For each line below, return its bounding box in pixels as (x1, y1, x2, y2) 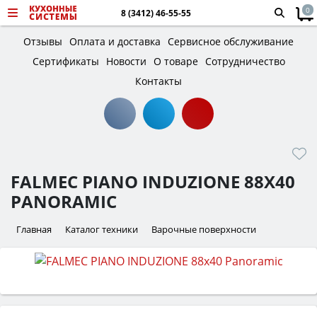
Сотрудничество (204, 54, 285, 68)
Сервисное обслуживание (168, 35, 294, 48)
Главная (16, 223, 52, 236)
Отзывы (23, 35, 62, 48)
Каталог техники (65, 223, 138, 236)
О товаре (153, 54, 198, 68)
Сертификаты (32, 54, 99, 68)
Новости (105, 54, 146, 68)
